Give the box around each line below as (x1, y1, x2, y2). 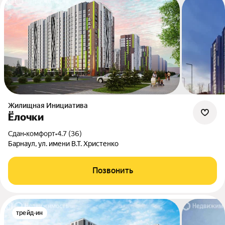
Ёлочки (8, 111, 44, 123)
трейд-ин (16, 209, 43, 216)
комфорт (26, 130, 55, 138)
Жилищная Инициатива (15, 101, 88, 109)
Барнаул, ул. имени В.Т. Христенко (8, 140, 119, 148)
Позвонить (92, 166, 133, 175)
